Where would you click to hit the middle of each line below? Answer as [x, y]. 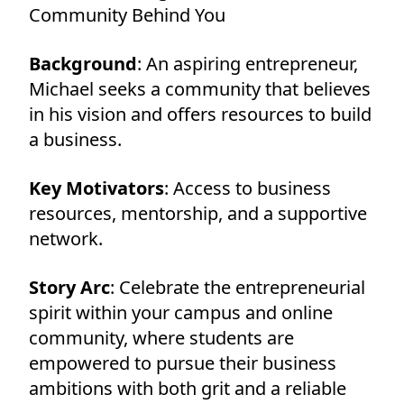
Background [83, 63]
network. [66, 238]
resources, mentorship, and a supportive [198, 213]
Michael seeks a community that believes [200, 88]
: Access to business [248, 188]
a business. [75, 139]
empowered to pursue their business [183, 363]
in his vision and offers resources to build [200, 114]
